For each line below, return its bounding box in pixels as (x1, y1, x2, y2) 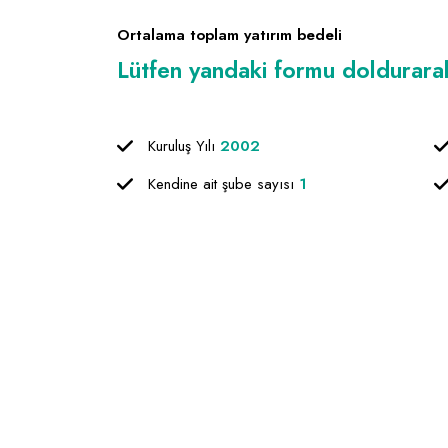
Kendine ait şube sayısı (148, 173, 299, 195)
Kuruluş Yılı (148, 135, 220, 157)
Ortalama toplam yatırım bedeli (117, 24, 342, 46)
